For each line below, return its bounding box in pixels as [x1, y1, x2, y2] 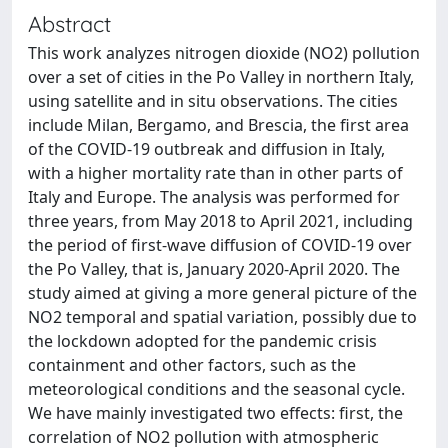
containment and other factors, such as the [28, 354, 356, 376]
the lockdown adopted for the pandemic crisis [28, 330, 377, 352]
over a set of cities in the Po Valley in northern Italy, [28, 66, 414, 88]
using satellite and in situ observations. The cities [28, 90, 398, 112]
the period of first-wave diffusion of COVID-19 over [28, 234, 412, 256]
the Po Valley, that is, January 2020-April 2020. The [28, 258, 400, 280]
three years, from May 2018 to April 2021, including [28, 210, 413, 232]
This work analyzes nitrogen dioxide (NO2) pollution [28, 42, 420, 64]
